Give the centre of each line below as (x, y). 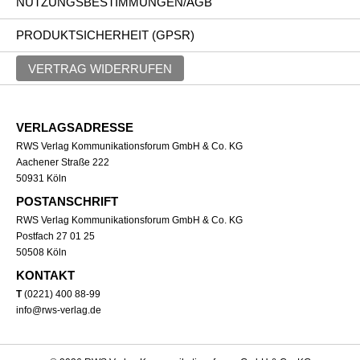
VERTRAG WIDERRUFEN (100, 68)
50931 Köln (41, 178)
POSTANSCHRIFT (67, 201)
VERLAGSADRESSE (75, 127)
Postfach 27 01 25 (55, 236)
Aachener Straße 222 (63, 162)
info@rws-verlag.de (59, 310)
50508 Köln (41, 252)
